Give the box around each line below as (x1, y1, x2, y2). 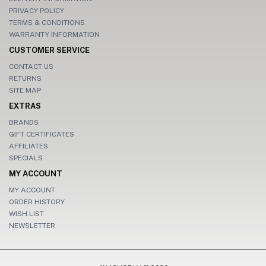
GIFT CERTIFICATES (9, 129, 74, 138)
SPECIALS (9, 153, 43, 162)
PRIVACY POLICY (9, 6, 64, 15)
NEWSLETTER (9, 221, 55, 230)
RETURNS (9, 74, 42, 83)
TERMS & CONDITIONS (9, 18, 85, 27)
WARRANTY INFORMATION (9, 30, 100, 39)
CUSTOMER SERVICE (9, 45, 90, 55)
